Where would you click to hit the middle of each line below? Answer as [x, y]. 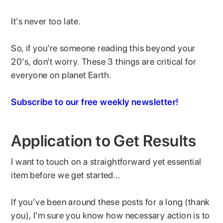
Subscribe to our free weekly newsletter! [95, 102]
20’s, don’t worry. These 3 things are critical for [104, 61]
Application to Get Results [104, 141]
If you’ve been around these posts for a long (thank [111, 202]
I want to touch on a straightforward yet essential [106, 161]
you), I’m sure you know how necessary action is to [111, 215]
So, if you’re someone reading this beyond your [103, 48]
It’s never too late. [47, 21]
